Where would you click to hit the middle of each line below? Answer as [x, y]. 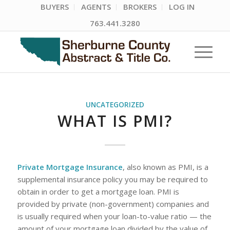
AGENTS [96, 7]
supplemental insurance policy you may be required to [112, 179]
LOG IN [181, 7]
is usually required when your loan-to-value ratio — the [114, 216]
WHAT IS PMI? [115, 121]
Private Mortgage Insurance [70, 167]
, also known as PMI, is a [165, 167]
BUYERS [54, 7]
